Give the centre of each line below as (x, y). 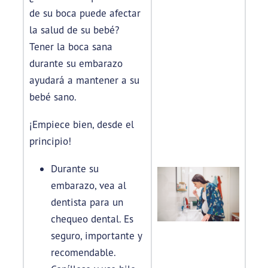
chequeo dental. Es (92, 219)
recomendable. (84, 252)
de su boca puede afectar (85, 13)
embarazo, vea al (88, 185)
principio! (50, 141)
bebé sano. (53, 97)
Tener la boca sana (71, 47)
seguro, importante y (96, 236)
